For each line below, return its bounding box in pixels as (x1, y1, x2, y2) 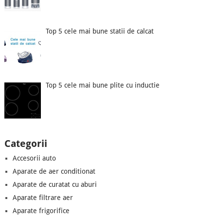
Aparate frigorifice (12, 206, 70, 215)
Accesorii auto (12, 154, 56, 162)
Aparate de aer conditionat (12, 167, 95, 175)
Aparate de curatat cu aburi (12, 180, 97, 188)
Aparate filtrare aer (12, 193, 73, 201)
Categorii (4, 137, 47, 149)
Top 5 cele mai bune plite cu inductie (46, 81, 160, 89)
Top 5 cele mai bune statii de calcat (46, 27, 154, 36)
